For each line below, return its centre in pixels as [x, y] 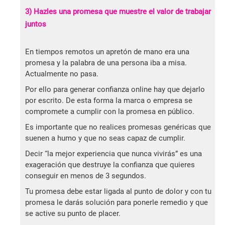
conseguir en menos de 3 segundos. [86, 176]
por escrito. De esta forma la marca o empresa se [109, 101]
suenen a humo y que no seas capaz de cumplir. [105, 138]
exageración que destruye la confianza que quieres [110, 165]
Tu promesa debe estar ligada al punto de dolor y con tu [118, 192]
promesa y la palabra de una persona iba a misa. [106, 63]
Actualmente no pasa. [62, 74]
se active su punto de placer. [73, 214]
